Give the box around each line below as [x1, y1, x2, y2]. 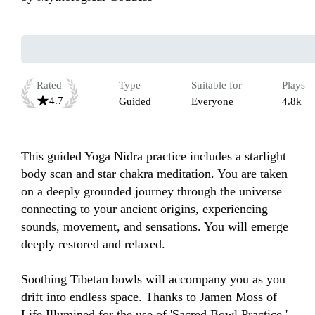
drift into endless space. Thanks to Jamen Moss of [21, 290, 277, 304]
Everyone [191, 96, 233, 108]
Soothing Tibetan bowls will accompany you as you [21, 272, 285, 287]
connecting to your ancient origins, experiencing [21, 202, 268, 217]
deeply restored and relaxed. [21, 237, 165, 252]
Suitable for [191, 79, 242, 91]
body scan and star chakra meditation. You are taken [21, 167, 288, 181]
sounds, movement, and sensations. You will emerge [21, 219, 288, 234]
